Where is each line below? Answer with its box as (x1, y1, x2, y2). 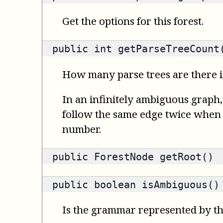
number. (62, 121, 101, 136)
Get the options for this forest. (62, 14, 204, 28)
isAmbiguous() (136, 178, 220, 191)
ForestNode (94, 150, 154, 163)
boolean (94, 178, 136, 191)
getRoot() (154, 150, 214, 163)
